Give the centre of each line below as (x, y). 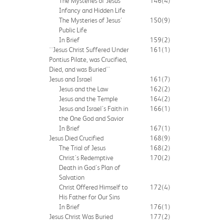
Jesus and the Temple (88, 98)
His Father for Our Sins (89, 197)
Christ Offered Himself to (93, 187)
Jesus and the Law (83, 89)
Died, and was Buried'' (80, 69)
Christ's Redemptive (86, 157)
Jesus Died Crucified (76, 138)
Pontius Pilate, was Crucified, (88, 59)
